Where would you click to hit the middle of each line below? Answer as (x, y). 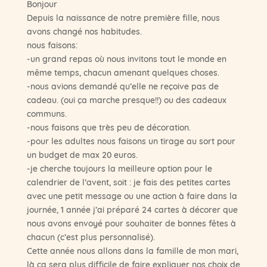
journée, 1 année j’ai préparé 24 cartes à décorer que (132, 209)
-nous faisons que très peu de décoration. (108, 127)
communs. (46, 114)
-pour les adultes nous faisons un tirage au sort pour (131, 141)
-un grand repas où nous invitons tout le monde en (126, 59)
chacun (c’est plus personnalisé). (91, 237)
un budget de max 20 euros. (82, 155)
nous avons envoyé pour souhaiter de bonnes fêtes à (131, 223)
